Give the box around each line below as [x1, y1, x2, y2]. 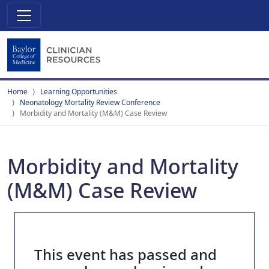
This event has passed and [34, 244, 217, 264]
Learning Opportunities [40, 86, 117, 97]
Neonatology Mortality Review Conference [20, 97, 160, 107]
